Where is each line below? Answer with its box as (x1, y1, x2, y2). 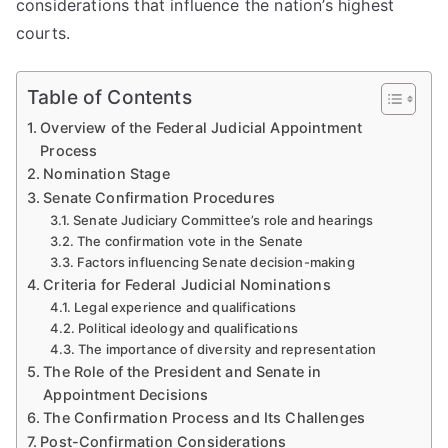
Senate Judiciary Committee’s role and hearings (73, 212, 374, 228)
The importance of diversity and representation (78, 341, 377, 357)
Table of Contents (27, 85, 192, 110)
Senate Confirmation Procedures (43, 189, 276, 206)
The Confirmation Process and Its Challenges (43, 409, 366, 426)
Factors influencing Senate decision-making (77, 254, 355, 270)
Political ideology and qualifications (78, 320, 298, 336)
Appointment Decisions (43, 386, 209, 403)
